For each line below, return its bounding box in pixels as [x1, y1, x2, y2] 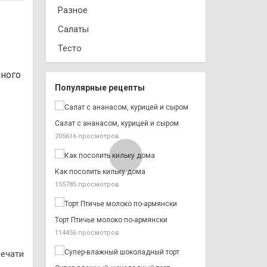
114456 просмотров [55, 229, 119, 237]
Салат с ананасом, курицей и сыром [55, 119, 179, 128]
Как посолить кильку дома [55, 167, 145, 176]
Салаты [58, 24, 89, 35]
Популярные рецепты [55, 83, 145, 92]
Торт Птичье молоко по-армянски [55, 216, 167, 224]
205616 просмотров [55, 132, 119, 140]
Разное [58, 5, 88, 15]
